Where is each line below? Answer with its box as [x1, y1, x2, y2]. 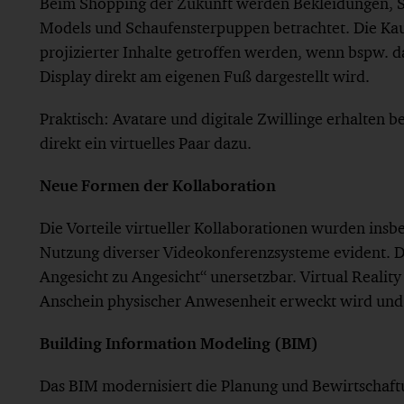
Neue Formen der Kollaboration [40, 176, 276, 195]
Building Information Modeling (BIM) [40, 334, 318, 353]
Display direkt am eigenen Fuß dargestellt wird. [40, 67, 370, 86]
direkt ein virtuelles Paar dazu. [40, 133, 252, 152]
